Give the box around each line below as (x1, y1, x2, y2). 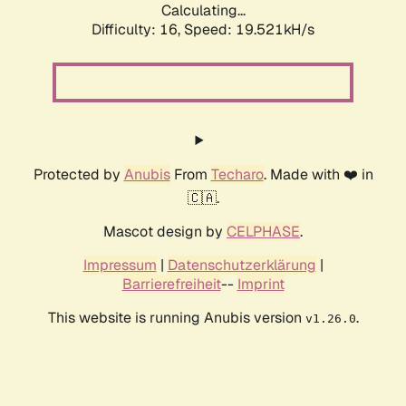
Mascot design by (103, 222, 227, 242)
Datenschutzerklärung (167, 256, 316, 275)
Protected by (33, 165, 124, 185)
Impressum (82, 256, 157, 275)
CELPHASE (227, 222, 300, 242)
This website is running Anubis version (47, 308, 305, 328)
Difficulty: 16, (92, 20, 184, 40)
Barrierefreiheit (121, 275, 221, 295)
